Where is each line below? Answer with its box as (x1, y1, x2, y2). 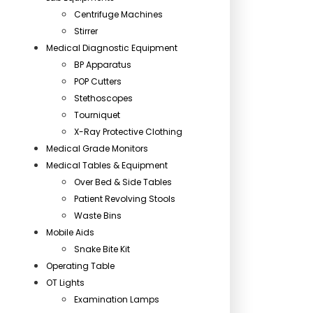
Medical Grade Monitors (46, 143, 148, 154)
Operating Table (46, 260, 115, 272)
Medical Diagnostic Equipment (46, 42, 177, 54)
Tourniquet (74, 109, 120, 121)
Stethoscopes (74, 92, 133, 104)
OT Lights (46, 277, 85, 289)
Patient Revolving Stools (74, 193, 175, 205)
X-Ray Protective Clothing (74, 126, 182, 138)
